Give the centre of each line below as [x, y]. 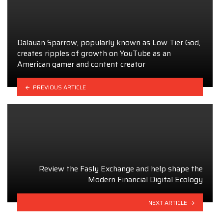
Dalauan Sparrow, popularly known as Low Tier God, [109, 42]
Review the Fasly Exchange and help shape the [121, 168]
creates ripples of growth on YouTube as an [94, 53]
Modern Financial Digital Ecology [145, 179]
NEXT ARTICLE [168, 202]
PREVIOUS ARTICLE [59, 87]
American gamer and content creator [81, 64]
